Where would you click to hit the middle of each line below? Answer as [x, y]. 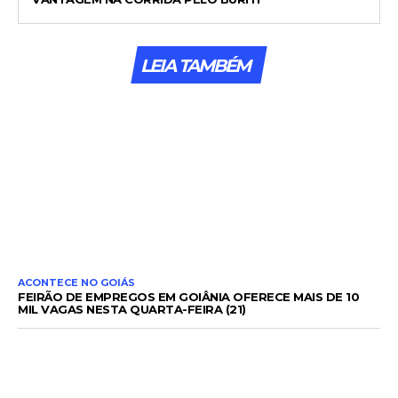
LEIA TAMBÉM [195, 65]
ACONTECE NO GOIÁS [76, 283]
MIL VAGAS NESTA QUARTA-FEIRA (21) [132, 310]
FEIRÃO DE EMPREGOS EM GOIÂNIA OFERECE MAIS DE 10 [188, 297]
